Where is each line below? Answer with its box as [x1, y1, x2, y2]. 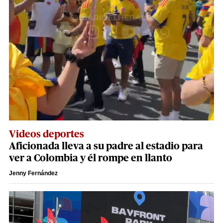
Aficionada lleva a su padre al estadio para [9, 141, 203, 151]
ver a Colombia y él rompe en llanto [9, 153, 172, 163]
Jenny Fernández [9, 169, 58, 177]
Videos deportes [9, 129, 84, 139]
